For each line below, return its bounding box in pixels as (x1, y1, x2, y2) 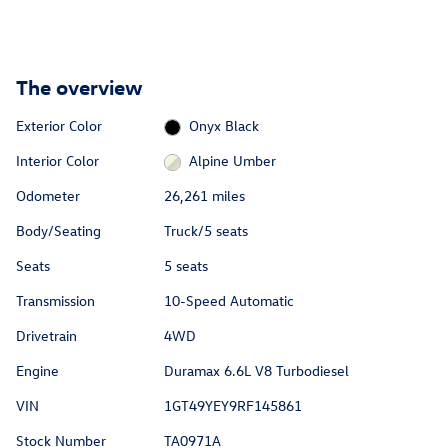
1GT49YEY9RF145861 (163, 396, 302, 416)
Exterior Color (16, 115, 102, 135)
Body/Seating (16, 221, 101, 241)
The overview (16, 72, 143, 99)
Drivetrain (16, 326, 77, 346)
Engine (16, 361, 59, 381)
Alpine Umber (189, 151, 277, 171)
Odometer (16, 186, 80, 206)
